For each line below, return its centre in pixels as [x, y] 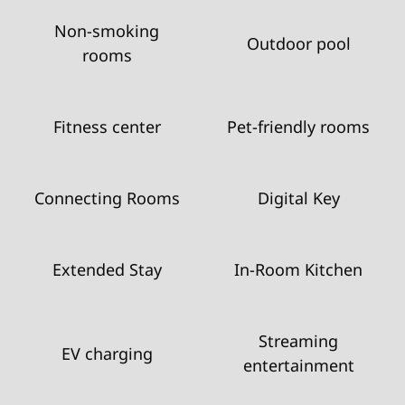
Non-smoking [107, 31]
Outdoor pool [298, 43]
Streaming [298, 341]
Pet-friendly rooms [298, 127]
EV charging [107, 353]
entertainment [298, 365]
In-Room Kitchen [298, 269]
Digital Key [298, 198]
